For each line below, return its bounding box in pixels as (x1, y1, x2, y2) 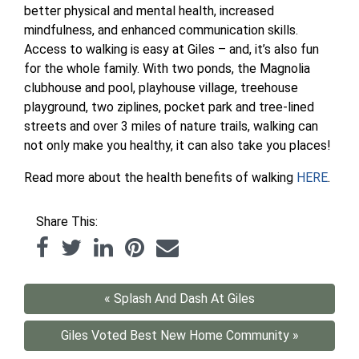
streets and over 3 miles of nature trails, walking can (24, 118, 318, 134)
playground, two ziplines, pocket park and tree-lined (24, 99, 314, 115)
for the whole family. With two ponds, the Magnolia (24, 60, 310, 76)
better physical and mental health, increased (24, 2, 274, 18)
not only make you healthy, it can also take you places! (24, 137, 331, 153)
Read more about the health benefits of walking (24, 169, 296, 185)
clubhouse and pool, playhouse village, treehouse (24, 79, 298, 95)
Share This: (36, 213, 98, 229)
